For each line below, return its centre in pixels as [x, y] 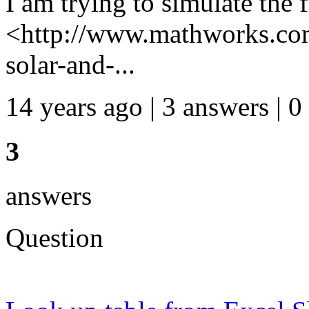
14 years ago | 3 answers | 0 [154, 106]
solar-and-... [70, 64]
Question [54, 238]
